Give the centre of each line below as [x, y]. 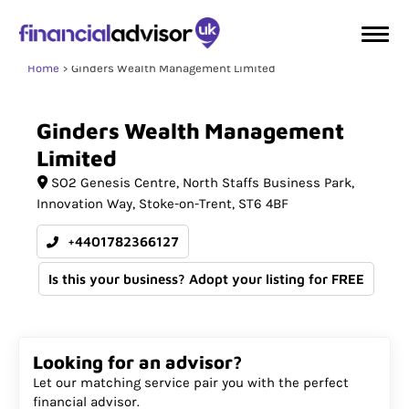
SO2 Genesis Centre [113, 183]
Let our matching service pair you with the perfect [191, 383]
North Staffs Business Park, [268, 183]
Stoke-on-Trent [185, 204]
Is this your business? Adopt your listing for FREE [206, 279]
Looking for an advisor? [137, 362]
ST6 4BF [263, 204]
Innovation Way [84, 204]
